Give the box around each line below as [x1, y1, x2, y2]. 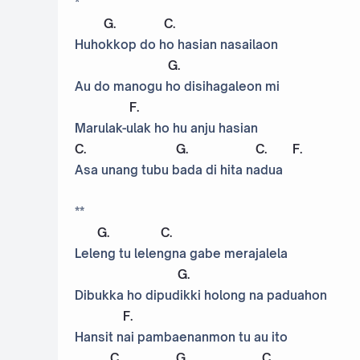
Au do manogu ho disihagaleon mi [75, 79, 280, 95]
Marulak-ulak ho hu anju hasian [75, 121, 258, 137]
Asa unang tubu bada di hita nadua [75, 162, 283, 178]
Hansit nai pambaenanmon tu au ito [75, 329, 288, 346]
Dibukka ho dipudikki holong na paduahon [75, 288, 327, 304]
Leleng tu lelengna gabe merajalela [75, 246, 288, 262]
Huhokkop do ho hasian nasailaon [75, 37, 278, 53]
